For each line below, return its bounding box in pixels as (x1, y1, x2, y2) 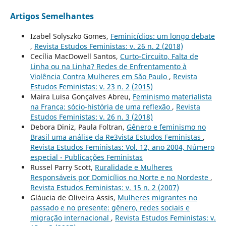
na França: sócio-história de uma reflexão (30, 101, 172, 111)
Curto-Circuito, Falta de (120, 51, 198, 61)
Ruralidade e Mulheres (94, 162, 173, 172)
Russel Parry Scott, (30, 162, 95, 172)
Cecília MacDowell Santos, (30, 51, 120, 61)
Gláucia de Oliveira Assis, (30, 192, 118, 202)
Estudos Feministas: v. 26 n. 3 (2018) (30, 111, 153, 122)
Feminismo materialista (132, 91, 212, 101)
